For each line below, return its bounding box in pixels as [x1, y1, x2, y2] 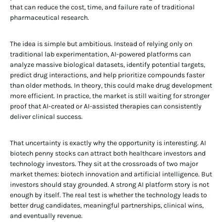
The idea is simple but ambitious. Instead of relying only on [10, 40, 192, 48]
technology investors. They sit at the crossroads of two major [10, 160, 198, 168]
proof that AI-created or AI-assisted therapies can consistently [10, 102, 202, 111]
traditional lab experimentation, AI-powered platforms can [10, 50, 191, 58]
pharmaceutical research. [10, 13, 89, 22]
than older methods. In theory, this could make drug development [10, 81, 212, 90]
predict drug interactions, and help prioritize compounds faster [10, 71, 205, 79]
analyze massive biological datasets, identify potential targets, [10, 60, 205, 69]
